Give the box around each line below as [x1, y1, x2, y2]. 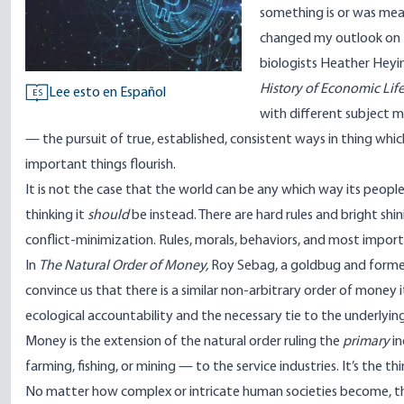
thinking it [25, 208, 87, 223]
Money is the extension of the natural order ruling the [25, 335, 343, 349]
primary [343, 335, 390, 349]
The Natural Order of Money [39, 259, 206, 273]
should [87, 208, 129, 223]
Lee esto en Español [49, 86, 166, 100]
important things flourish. [25, 158, 176, 172]
